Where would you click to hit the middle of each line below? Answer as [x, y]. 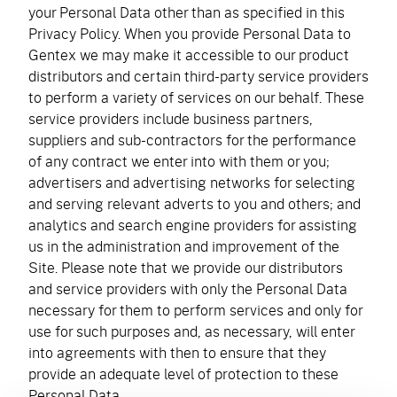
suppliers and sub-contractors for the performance [192, 140]
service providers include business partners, [171, 118]
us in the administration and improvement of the [184, 246]
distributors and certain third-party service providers [198, 76]
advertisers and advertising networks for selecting [192, 182]
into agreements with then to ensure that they [177, 352]
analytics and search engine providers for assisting [193, 225]
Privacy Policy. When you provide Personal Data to [190, 33]
